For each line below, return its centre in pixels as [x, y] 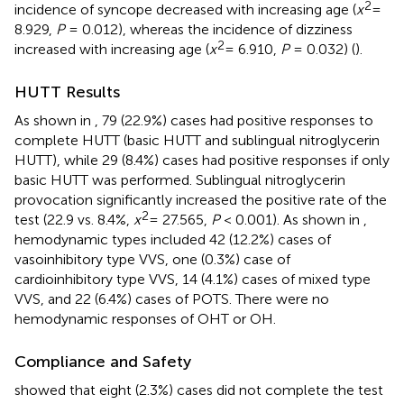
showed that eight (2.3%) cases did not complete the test [199, 390]
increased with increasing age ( [112, 49]
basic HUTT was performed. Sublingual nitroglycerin [180, 179]
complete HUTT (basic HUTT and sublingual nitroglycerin [197, 140]
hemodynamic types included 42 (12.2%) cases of [173, 239]
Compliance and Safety [103, 361]
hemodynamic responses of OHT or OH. [145, 318]
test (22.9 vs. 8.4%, [74, 219]
